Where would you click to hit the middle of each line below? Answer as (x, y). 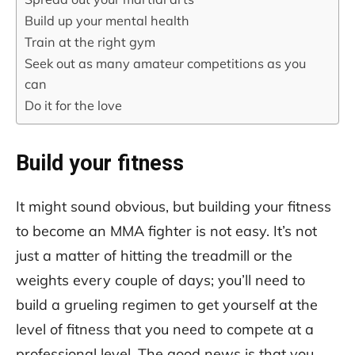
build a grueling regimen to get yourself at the (167, 304)
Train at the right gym (90, 42)
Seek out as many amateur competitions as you (165, 63)
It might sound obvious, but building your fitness (174, 206)
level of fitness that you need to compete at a (165, 329)
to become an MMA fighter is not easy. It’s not (166, 231)
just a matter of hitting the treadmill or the (154, 255)
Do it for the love (73, 105)
